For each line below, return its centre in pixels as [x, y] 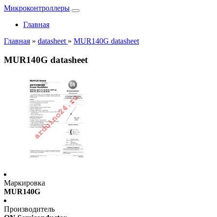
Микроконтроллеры [37, 8]
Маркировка [24, 183]
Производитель [29, 209]
